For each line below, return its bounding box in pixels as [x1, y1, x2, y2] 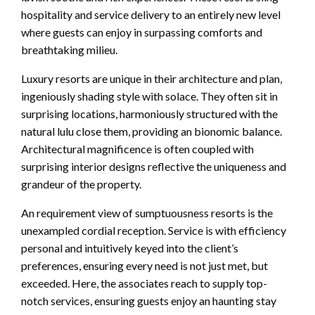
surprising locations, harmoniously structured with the [21, 106, 278, 120]
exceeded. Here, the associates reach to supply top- [21, 276, 267, 290]
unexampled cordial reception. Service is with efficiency [21, 223, 286, 237]
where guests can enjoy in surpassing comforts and [21, 25, 262, 39]
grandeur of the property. [21, 176, 141, 191]
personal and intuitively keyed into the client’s [21, 240, 238, 255]
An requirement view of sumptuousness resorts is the [21, 205, 273, 219]
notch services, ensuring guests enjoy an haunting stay [21, 293, 276, 307]
